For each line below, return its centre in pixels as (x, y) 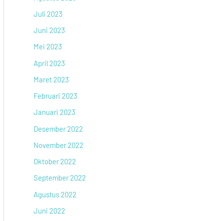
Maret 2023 (51, 79)
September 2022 (60, 178)
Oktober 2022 (55, 162)
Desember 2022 (58, 129)
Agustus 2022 (55, 194)
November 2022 (58, 145)
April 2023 (49, 63)
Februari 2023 (55, 96)
